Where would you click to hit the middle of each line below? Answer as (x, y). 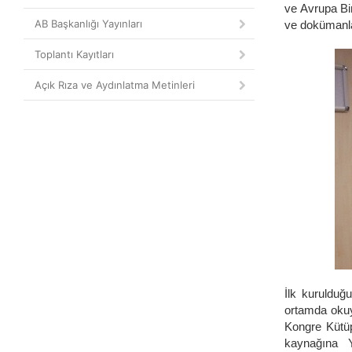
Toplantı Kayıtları (74, 54)
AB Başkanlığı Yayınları (88, 24)
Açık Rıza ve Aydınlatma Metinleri (115, 85)
